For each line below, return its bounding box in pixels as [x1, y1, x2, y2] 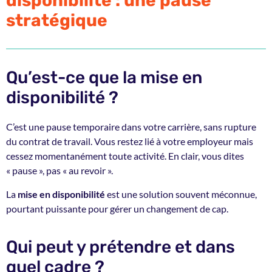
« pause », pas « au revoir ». [6, 165, 113, 177]
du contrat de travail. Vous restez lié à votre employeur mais [6, 135, 253, 148]
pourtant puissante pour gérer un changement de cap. [6, 202, 228, 214]
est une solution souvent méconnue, [105, 188, 257, 200]
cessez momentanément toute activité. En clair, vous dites [6, 150, 244, 162]
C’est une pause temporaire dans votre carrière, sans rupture [6, 121, 256, 133]
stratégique [6, 10, 107, 31]
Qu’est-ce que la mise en [6, 67, 202, 88]
